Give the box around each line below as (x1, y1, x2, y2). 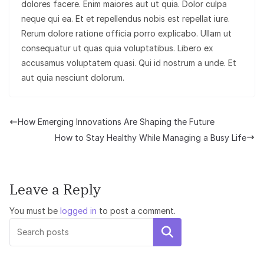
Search (151, 226, 184, 238)
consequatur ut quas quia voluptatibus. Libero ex (21, 43, 213, 54)
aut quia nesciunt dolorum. (21, 72, 124, 83)
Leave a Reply (9, 179, 101, 199)
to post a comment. (97, 205, 176, 216)
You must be (9, 205, 60, 216)
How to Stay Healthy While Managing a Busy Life (55, 132, 246, 143)
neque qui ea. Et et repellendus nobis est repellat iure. (21, 14, 230, 24)
